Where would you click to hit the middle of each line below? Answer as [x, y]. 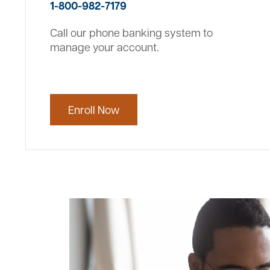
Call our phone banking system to [131, 32]
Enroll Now [94, 109]
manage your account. [105, 47]
